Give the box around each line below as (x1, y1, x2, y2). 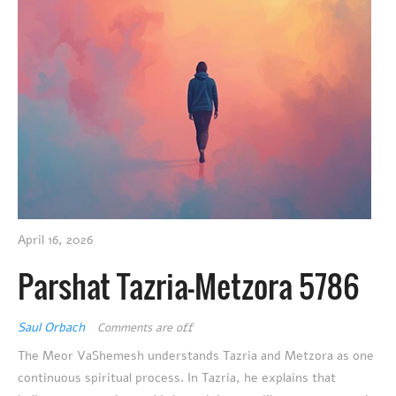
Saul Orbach (18, 318, 88, 336)
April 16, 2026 (18, 231, 93, 248)
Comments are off (97, 319, 193, 336)
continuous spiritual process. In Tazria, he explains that (18, 369, 336, 386)
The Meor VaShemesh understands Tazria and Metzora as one (18, 346, 374, 364)
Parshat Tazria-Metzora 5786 (18, 262, 360, 308)
